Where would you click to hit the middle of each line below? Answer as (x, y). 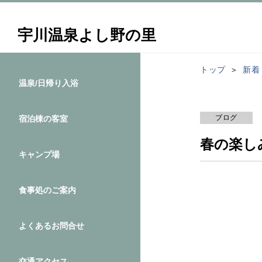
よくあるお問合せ (51, 226)
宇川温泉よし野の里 (87, 35)
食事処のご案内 (47, 190)
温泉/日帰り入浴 (49, 83)
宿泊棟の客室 (43, 119)
